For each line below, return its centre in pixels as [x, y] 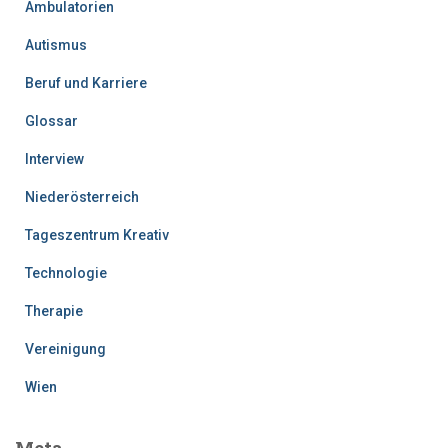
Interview [54, 158]
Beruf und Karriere [86, 82]
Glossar [51, 120]
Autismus [56, 44]
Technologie [66, 272]
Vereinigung [65, 348]
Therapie [54, 310]
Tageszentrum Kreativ [97, 234]
